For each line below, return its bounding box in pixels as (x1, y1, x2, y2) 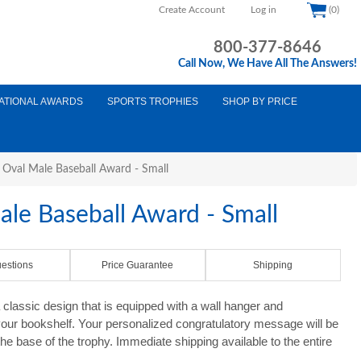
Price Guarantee (102, 259, 174, 271)
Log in (251, 5, 276, 15)
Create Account (159, 5, 225, 15)
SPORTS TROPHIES (107, 96, 198, 107)
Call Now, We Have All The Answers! (178, 58, 357, 69)
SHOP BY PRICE (222, 96, 297, 107)
